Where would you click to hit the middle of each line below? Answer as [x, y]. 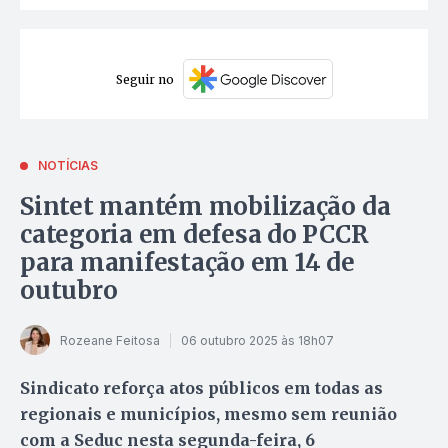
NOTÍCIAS [68, 166]
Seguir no [144, 79]
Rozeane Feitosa [110, 340]
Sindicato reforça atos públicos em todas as [201, 388]
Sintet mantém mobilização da [205, 207]
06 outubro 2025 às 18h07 [257, 340]
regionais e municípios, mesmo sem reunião [208, 414]
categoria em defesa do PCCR [194, 235]
